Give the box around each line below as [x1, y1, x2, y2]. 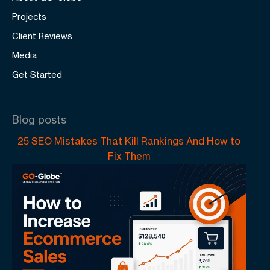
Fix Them [108, 150, 150, 162]
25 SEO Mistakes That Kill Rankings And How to [17, 135, 240, 147]
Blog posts [12, 113, 66, 126]
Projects [12, 11, 46, 22]
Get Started [12, 69, 62, 80]
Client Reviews [12, 31, 72, 41]
